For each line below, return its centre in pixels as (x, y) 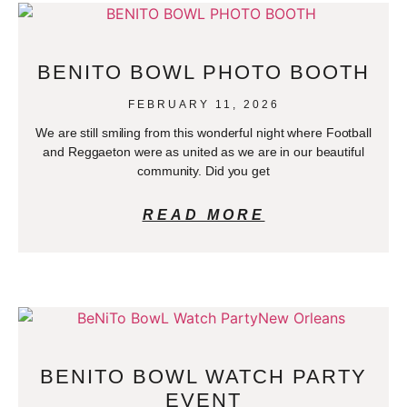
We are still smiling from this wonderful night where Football (203, 132)
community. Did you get (203, 170)
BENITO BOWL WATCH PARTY (203, 376)
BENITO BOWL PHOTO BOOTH (203, 72)
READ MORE (203, 214)
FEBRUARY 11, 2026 (203, 104)
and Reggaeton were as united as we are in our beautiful (203, 151)
